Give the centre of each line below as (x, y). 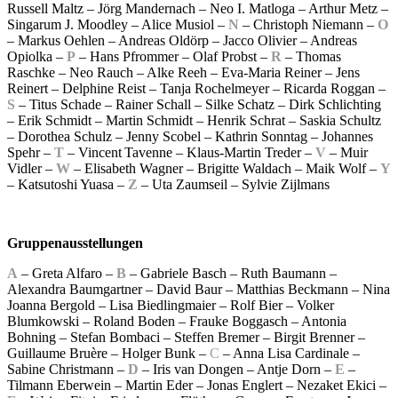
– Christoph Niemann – (308, 25)
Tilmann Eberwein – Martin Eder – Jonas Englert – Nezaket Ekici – (197, 385)
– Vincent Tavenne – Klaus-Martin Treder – (190, 153)
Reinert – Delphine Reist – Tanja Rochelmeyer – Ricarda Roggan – (196, 89)
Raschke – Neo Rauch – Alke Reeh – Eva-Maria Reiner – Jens (183, 73)
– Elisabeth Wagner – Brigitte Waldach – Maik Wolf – (225, 169)
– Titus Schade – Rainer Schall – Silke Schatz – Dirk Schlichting (198, 105)
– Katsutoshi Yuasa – (68, 185)
